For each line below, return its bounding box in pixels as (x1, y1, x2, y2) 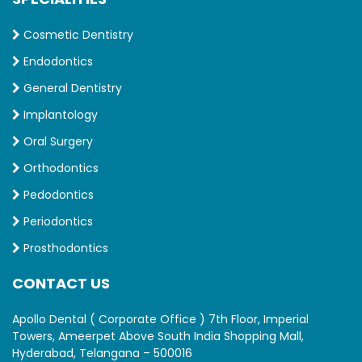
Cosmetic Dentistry (20, 26, 133, 43)
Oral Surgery (20, 133, 93, 149)
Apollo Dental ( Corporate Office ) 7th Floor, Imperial (12, 310, 309, 327)
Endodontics (20, 53, 93, 69)
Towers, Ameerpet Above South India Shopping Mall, (12, 327, 304, 344)
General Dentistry (20, 79, 122, 96)
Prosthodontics (20, 239, 108, 256)
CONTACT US (12, 272, 110, 293)
